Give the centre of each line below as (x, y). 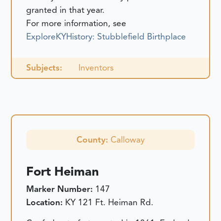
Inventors (96, 67)
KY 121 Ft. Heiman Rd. (110, 203)
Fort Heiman (63, 172)
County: (93, 140)
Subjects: (44, 67)
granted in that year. (66, 10)
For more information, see (76, 23)
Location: (46, 203)
